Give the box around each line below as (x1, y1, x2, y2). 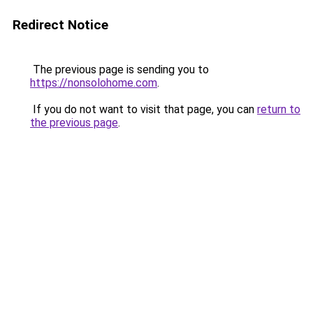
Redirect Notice (13, 17, 108, 33)
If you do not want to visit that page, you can (30, 103, 257, 116)
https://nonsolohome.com (30, 76, 157, 89)
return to (257, 103, 300, 116)
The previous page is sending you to (30, 63, 209, 76)
